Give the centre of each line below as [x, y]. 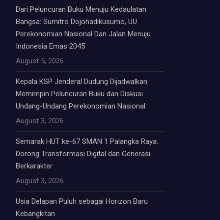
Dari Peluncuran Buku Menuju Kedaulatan [81, 9]
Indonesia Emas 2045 [50, 46]
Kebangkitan [35, 213]
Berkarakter [34, 166]
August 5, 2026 [40, 61]
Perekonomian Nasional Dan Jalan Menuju [83, 34]
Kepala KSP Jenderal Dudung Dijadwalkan [82, 81]
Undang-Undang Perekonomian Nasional [81, 106]
